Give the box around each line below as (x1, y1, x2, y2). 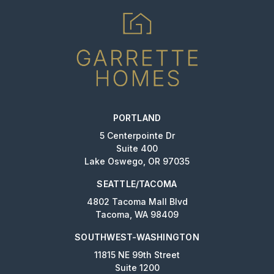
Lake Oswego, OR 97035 (84, 156, 190, 167)
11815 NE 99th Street (94, 250, 180, 261)
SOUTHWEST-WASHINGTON (75, 232, 199, 243)
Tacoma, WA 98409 (95, 209, 179, 220)
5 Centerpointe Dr (99, 130, 175, 141)
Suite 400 (116, 143, 158, 154)
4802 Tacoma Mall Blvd (86, 196, 188, 207)
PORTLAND (113, 113, 161, 124)
